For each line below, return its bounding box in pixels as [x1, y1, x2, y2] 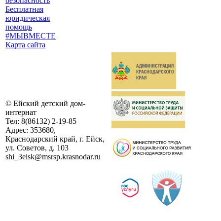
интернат [5, 108, 37, 116]
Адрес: [5, 126, 30, 134]
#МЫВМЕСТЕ [5, 32, 56, 40]
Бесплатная [5, 5, 43, 13]
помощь [5, 23, 32, 31]
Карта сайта [5, 40, 45, 49]
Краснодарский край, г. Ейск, [5, 135, 105, 143]
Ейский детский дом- [13, 99, 85, 108]
